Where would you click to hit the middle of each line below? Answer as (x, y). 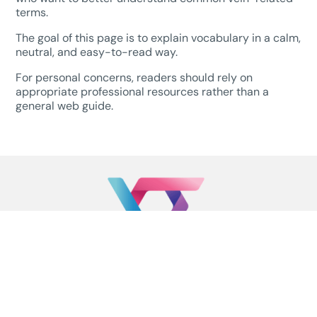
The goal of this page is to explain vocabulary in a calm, (158, 38)
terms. (32, 12)
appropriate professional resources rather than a (143, 91)
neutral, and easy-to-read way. (97, 52)
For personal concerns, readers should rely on (134, 77)
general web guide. (65, 105)
